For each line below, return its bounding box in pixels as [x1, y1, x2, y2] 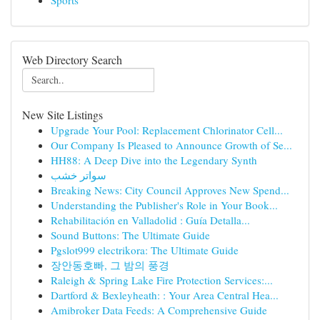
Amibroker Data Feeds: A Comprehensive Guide [51, 303, 267, 317]
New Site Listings [22, 107, 103, 122]
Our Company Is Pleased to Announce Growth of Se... [51, 138, 292, 152]
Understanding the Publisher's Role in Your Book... [51, 198, 278, 212]
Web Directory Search [22, 52, 122, 67]
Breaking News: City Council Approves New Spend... [51, 183, 289, 197]
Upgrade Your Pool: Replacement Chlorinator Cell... [51, 123, 283, 137]
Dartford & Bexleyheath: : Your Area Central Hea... [51, 288, 279, 302]
